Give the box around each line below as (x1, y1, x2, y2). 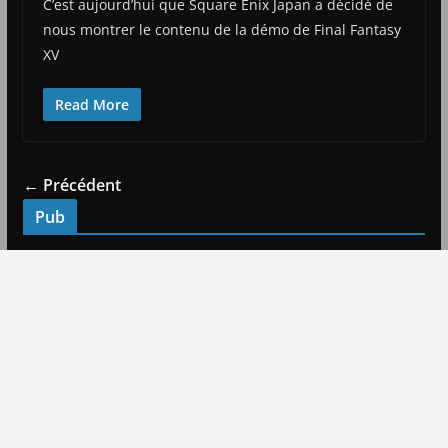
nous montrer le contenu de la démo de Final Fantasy (42, 19, 401, 39)
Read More (54, 94, 129, 114)
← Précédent (22, 173, 121, 196)
